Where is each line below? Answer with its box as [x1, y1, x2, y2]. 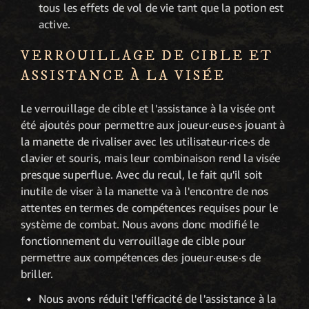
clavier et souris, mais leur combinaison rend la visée [21, 151, 281, 166]
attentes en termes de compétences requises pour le [21, 201, 279, 215]
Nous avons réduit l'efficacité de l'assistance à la [39, 292, 277, 306]
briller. [21, 267, 54, 281]
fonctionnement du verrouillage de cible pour [21, 234, 246, 248]
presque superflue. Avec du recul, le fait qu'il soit [21, 168, 263, 182]
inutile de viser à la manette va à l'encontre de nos [21, 184, 269, 199]
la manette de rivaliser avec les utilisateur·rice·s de [21, 134, 270, 149]
